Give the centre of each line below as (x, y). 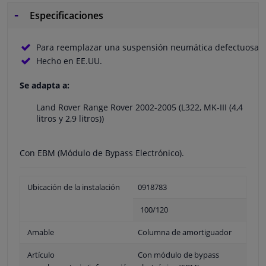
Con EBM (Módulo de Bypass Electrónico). (102, 153)
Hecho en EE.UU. (69, 61)
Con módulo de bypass (178, 254)
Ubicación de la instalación (74, 187)
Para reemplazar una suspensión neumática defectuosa (148, 47)
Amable (41, 232)
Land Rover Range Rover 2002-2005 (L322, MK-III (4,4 (140, 107)
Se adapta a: (45, 85)
